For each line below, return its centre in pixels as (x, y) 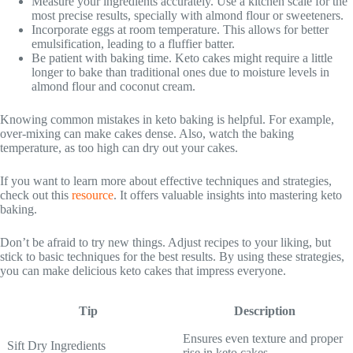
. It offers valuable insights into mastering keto (228, 195)
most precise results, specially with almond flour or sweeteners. (188, 15)
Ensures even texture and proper (263, 338)
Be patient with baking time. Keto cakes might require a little (182, 58)
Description (264, 310)
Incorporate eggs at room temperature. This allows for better (180, 29)
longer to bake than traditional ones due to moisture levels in (180, 72)
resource (93, 195)
